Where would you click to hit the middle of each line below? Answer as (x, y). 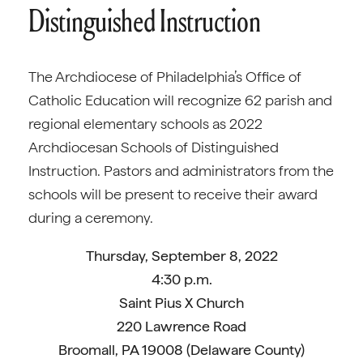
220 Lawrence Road (181, 326)
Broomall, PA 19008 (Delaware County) (181, 350)
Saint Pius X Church (181, 303)
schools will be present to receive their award (173, 194)
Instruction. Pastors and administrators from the (181, 171)
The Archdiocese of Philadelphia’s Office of (165, 77)
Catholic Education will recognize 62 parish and (180, 100)
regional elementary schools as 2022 (145, 124)
